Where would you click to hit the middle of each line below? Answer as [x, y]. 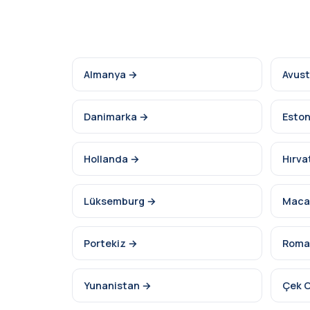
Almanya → [111, 74]
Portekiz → [111, 243]
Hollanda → [112, 159]
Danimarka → [116, 117]
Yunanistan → [118, 285]
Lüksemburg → [120, 201]
